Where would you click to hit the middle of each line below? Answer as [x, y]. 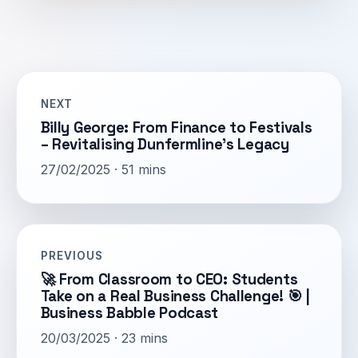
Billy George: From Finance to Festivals [176, 127]
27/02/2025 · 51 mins [103, 169]
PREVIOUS [72, 256]
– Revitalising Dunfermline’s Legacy [165, 144]
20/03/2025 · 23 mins [104, 338]
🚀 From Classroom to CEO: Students [169, 280]
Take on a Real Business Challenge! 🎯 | [175, 296]
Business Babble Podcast [129, 313]
